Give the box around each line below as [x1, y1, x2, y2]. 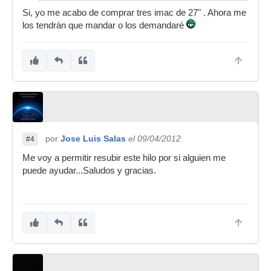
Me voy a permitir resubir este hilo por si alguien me [22, 153, 226, 163]
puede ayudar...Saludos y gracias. [22, 166, 156, 175]
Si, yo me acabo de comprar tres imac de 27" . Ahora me [22, 8, 246, 18]
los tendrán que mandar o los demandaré [22, 21, 186, 30]
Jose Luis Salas [60, 134, 126, 143]
